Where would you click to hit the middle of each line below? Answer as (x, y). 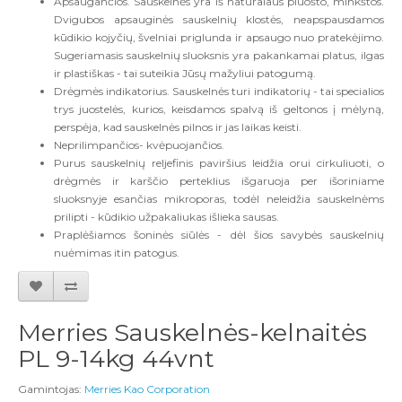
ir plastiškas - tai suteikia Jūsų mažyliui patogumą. (185, 74)
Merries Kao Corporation (147, 389)
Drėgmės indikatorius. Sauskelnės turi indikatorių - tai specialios (219, 92)
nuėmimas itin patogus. (117, 253)
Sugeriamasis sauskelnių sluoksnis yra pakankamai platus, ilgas (219, 56)
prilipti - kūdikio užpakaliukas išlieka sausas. (166, 217)
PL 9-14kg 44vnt (116, 359)
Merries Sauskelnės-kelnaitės (192, 333)
